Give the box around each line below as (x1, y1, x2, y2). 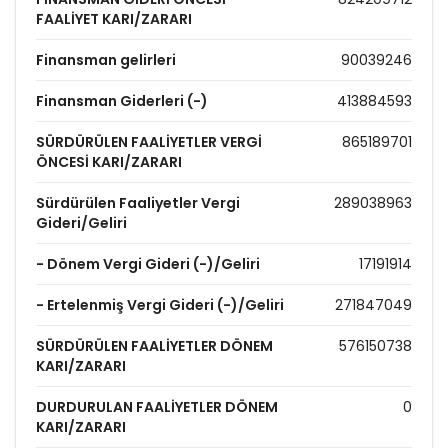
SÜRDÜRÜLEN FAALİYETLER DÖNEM (36, 336, 273, 356)
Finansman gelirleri (36, 50, 176, 70)
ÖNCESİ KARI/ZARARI (36, 152, 182, 172)
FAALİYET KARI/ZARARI (36, 9, 192, 29)
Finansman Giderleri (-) (36, 91, 208, 111)
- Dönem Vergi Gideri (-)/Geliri (36, 254, 260, 274)
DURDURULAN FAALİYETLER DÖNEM (36, 397, 278, 417)
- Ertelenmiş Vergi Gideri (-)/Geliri (36, 295, 284, 315)
